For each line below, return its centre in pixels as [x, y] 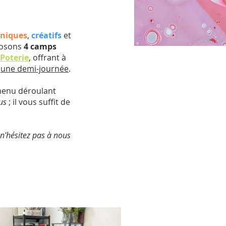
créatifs [46, 35]
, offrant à [47, 58]
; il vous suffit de [38, 102]
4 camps [40, 46]
